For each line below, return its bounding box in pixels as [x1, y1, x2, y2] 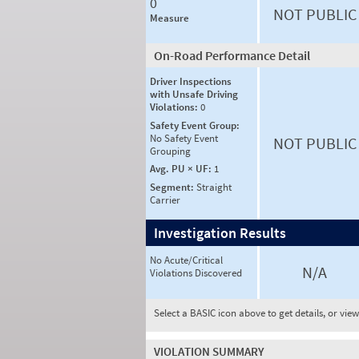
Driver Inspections [150, 75, 232, 88]
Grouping [150, 143, 191, 158]
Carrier [150, 192, 180, 207]
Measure [150, 11, 189, 25]
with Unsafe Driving [150, 87, 238, 101]
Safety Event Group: [150, 118, 240, 132]
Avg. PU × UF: [150, 162, 214, 175]
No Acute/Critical [150, 253, 223, 267]
